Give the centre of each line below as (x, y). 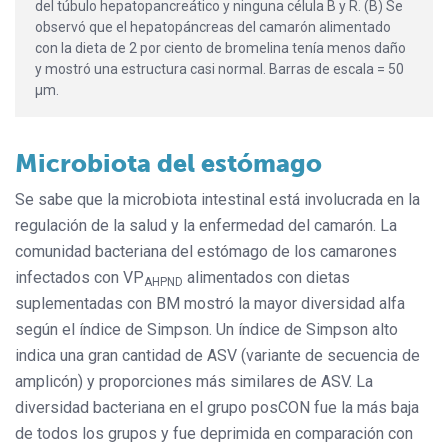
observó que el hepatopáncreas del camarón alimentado (213, 26)
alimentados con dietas (266, 277)
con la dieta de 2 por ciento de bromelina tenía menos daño (220, 47)
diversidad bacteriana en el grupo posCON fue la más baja (217, 407)
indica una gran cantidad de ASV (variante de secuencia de (217, 355)
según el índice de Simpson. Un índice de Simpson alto (206, 329)
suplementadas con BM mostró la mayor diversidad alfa (210, 303)
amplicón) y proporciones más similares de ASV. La (194, 381)
